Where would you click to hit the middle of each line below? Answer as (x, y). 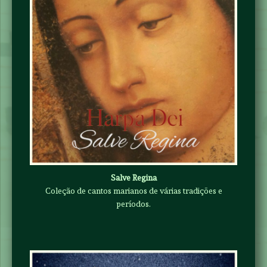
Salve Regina (133, 177)
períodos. (133, 204)
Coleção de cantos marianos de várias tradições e (133, 190)
